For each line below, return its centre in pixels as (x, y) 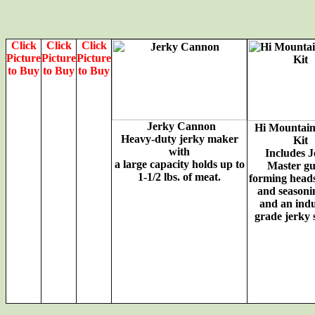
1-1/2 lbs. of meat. (179, 176)
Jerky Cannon (181, 126)
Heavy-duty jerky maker (179, 139)
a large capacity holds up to (179, 164)
